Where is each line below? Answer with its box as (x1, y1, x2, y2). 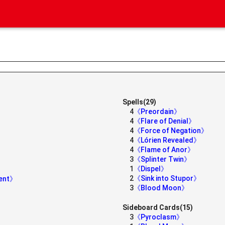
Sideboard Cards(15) (123, 203, 193, 211)
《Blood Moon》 (134, 184, 188, 192)
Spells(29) (123, 98, 156, 106)
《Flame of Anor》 (134, 146, 194, 154)
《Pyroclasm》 (134, 213, 183, 221)
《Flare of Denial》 (134, 117, 195, 125)
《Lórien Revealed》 (134, 136, 200, 144)
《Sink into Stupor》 (134, 174, 200, 182)
